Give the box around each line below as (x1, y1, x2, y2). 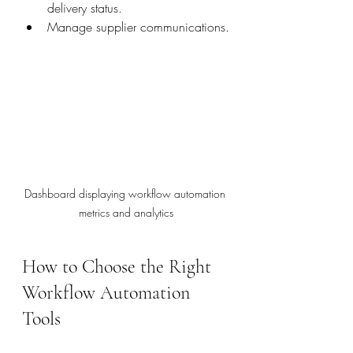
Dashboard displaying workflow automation (24, 186, 229, 201)
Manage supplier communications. (47, 17, 229, 35)
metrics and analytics (79, 205, 173, 220)
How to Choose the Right (22, 255, 216, 278)
